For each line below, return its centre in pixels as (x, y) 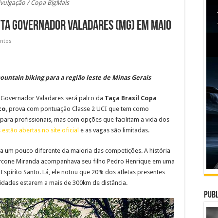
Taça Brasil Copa (131, 98)
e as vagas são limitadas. (114, 130)
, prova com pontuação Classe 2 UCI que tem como (77, 109)
